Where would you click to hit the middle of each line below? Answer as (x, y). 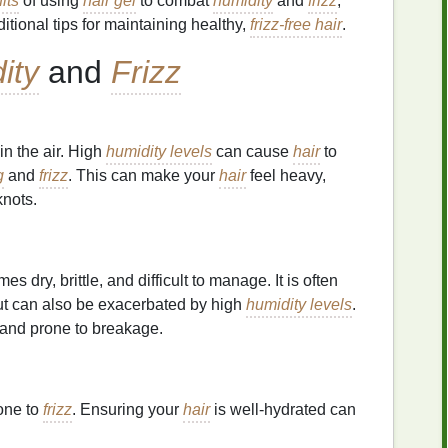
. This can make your (143, 175)
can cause (252, 151)
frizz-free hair (296, 24)
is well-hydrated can (283, 409)
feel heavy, (286, 175)
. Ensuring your (127, 409)
